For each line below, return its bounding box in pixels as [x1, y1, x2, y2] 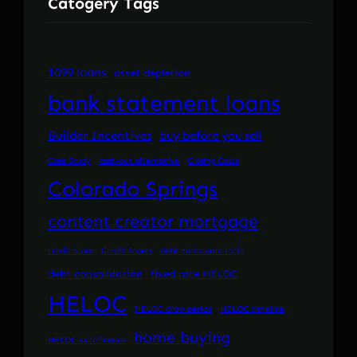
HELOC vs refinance [48, 334, 126, 345]
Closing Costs [187, 155, 238, 166]
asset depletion [114, 66, 190, 79]
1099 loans [48, 65, 106, 80]
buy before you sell [159, 127, 262, 143]
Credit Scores [101, 245, 152, 256]
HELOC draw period [135, 303, 212, 314]
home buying [134, 328, 230, 347]
